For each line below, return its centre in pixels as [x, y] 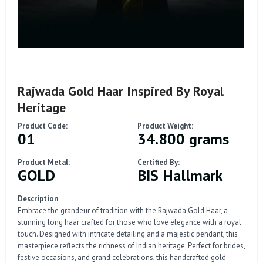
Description [38, 198]
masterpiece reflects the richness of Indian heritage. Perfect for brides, [131, 245]
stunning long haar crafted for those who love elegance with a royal [129, 222]
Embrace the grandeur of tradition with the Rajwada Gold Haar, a [123, 210]
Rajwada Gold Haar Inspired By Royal [121, 91]
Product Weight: [165, 126]
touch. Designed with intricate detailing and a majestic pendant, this [128, 234]
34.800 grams [183, 139]
